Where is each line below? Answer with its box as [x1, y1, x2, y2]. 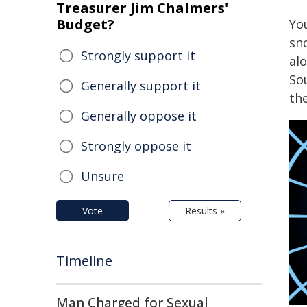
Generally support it [81, 77, 201, 94]
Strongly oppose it [81, 138, 191, 154]
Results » [185, 204, 225, 217]
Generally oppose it [81, 108, 197, 124]
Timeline [56, 251, 112, 270]
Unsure [81, 168, 124, 184]
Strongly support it [81, 47, 195, 64]
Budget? [56, 15, 114, 34]
